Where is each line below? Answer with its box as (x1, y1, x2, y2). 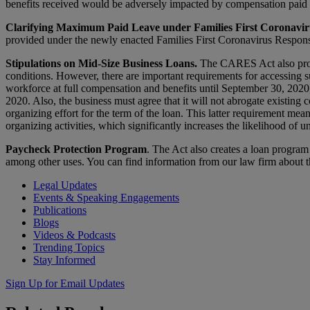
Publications (33, 203, 86, 216)
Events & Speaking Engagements (33, 191, 179, 203)
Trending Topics (33, 241, 104, 253)
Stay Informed (33, 253, 95, 266)
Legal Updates (33, 179, 97, 191)
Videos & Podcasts (33, 228, 116, 241)
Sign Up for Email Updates (6, 277, 125, 289)
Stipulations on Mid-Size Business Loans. (6, 57, 200, 69)
